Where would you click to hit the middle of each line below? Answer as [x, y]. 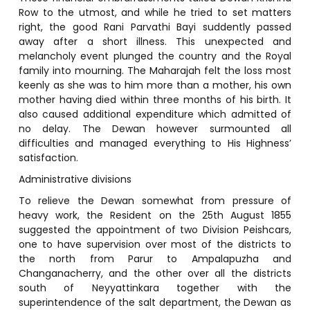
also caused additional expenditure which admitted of [155, 114]
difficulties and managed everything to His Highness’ [155, 143]
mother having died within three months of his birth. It [155, 99]
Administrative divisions [75, 179]
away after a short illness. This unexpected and [155, 41]
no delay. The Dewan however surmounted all [155, 128]
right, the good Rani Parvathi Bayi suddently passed [155, 27]
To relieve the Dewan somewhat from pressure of [155, 200]
